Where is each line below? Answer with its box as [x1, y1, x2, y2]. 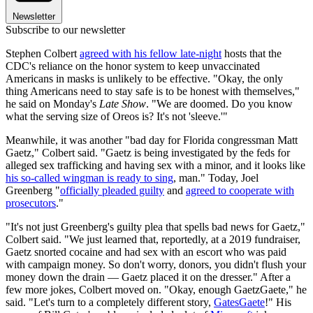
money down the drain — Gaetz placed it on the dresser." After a [6, 270, 291, 283]
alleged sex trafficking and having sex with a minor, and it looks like [6, 159, 305, 171]
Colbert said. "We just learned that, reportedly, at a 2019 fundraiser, [6, 233, 300, 245]
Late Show [99, 97, 146, 110]
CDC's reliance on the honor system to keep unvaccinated [6, 59, 260, 72]
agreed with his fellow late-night [80, 47, 221, 59]
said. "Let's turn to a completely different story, [6, 296, 214, 308]
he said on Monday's [6, 97, 99, 110]
